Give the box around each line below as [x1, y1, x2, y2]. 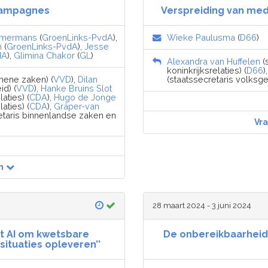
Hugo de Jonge [54, 92, 116, 102]
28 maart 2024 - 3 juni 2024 [153, 200, 251, 210]
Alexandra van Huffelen [167, 56, 260, 66]
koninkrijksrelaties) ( [167, 65, 246, 75]
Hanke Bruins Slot [41, 83, 112, 93]
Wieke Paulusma [167, 32, 235, 42]
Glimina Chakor [14, 50, 75, 60]
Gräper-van [54, 100, 99, 111]
